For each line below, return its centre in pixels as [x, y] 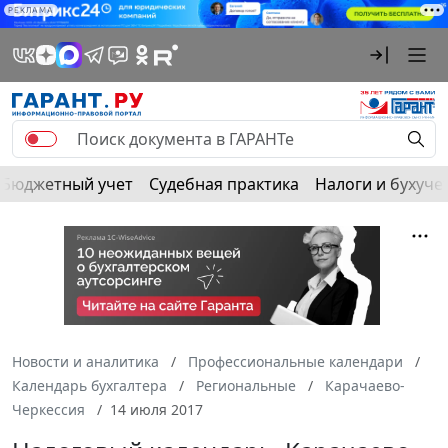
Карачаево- [365, 386]
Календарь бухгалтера [89, 386]
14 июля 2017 [156, 410]
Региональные [246, 386]
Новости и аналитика [85, 362]
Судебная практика [224, 184]
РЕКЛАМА [31, 10]
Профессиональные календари [295, 362]
